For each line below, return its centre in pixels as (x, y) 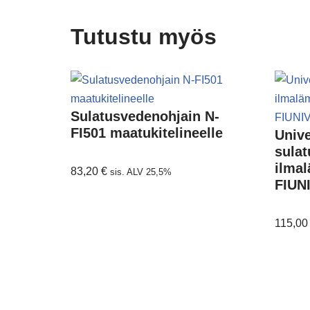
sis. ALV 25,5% (141, 172)
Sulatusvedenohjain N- (145, 116)
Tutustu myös (144, 37)
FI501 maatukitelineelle (147, 133)
